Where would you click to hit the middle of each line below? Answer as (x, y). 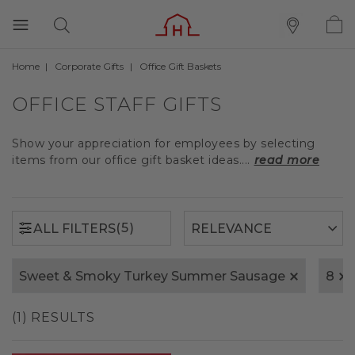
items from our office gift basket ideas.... (131, 160)
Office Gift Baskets (180, 66)
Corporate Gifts (89, 66)
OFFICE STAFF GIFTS (117, 104)
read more (286, 160)
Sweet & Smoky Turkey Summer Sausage (152, 276)
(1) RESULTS (53, 317)
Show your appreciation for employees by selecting (164, 143)
